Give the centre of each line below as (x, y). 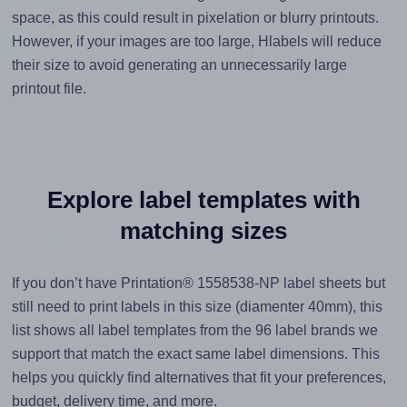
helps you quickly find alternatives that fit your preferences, (199, 378)
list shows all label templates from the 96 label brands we (194, 331)
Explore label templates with (203, 200)
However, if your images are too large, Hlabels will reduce (196, 42)
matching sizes (203, 231)
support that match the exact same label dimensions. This (195, 354)
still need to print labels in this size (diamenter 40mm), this (197, 307)
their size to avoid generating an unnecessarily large (179, 65)
